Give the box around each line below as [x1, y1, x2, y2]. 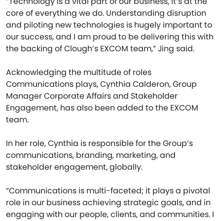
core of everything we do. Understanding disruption [6, 7, 206, 19]
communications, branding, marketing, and [6, 149, 176, 161]
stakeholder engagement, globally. [6, 161, 143, 173]
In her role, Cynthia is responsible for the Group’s [6, 137, 193, 149]
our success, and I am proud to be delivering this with [6, 31, 214, 42]
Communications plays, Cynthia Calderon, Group [6, 78, 197, 90]
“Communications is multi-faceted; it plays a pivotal [6, 184, 210, 196]
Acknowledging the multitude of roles [6, 66, 151, 78]
